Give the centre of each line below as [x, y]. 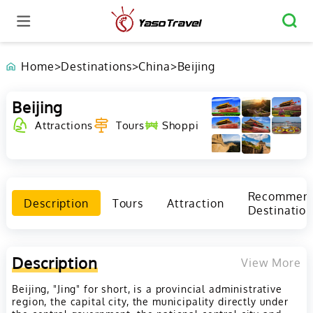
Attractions [64, 125]
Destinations [96, 67]
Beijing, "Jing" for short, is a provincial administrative [147, 289]
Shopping [187, 125]
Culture [249, 125]
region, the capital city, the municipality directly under [150, 301]
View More [271, 262]
